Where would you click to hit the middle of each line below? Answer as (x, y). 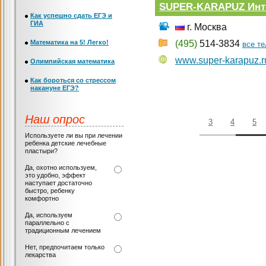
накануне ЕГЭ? (55, 88)
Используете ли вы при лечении (74, 135)
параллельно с (47, 223)
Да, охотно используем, (61, 167)
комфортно (42, 198)
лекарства (40, 255)
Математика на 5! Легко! (69, 42)
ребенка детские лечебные (66, 143)
